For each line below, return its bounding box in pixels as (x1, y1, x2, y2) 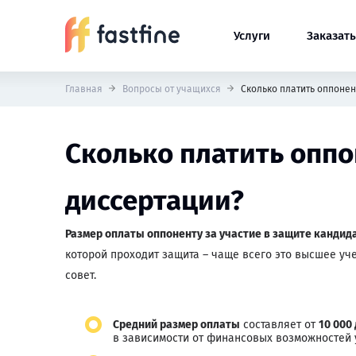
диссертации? (65, 184, 244, 217)
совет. (65, 269, 96, 282)
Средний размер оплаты (113, 318, 240, 331)
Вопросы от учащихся (122, 83, 221, 95)
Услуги (234, 29, 270, 43)
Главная (65, 83, 103, 95)
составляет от (240, 318, 319, 331)
